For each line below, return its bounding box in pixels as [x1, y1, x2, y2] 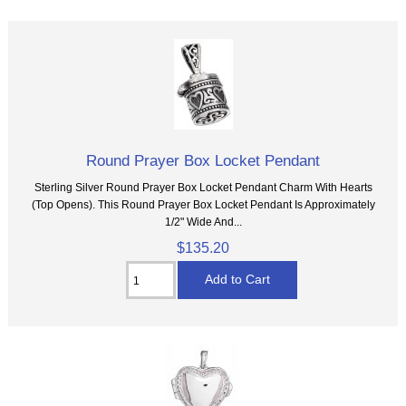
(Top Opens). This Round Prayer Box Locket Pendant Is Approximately [31, 198, 375, 211]
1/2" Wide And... [164, 216, 242, 228]
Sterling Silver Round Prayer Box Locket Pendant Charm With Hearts [34, 181, 372, 194]
